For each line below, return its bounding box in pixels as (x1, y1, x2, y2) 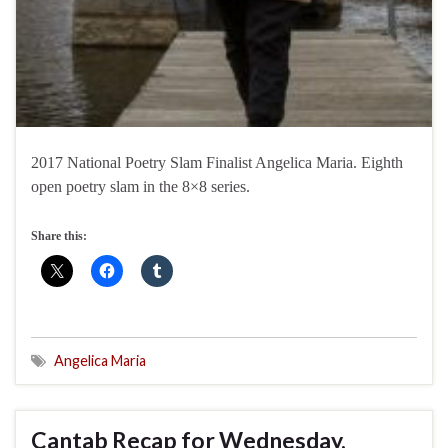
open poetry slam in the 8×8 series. (31, 177, 250, 195)
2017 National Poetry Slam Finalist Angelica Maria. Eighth (31, 153, 403, 171)
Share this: (31, 228, 87, 243)
